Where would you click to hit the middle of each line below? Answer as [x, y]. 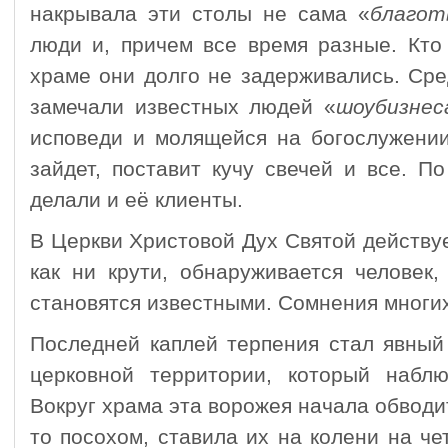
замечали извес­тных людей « [183, 107]
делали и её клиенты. [136, 200]
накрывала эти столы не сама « [200, 14]
